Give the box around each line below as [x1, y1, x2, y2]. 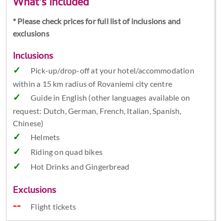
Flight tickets [31, 202, 76, 212]
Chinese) [12, 118, 44, 128]
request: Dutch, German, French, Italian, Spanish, [12, 106, 182, 116]
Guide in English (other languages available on [30, 93, 190, 103]
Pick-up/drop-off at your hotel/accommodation [30, 66, 194, 75]
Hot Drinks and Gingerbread [30, 162, 130, 172]
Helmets [30, 132, 60, 142]
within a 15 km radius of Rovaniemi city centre [12, 79, 172, 89]
